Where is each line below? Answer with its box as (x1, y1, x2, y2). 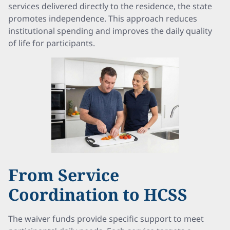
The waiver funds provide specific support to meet (8, 213, 204, 224)
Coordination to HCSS (8, 183, 187, 205)
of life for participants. (8, 37, 95, 49)
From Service (8, 164, 119, 186)
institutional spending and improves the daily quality (8, 25, 212, 36)
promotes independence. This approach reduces (8, 13, 197, 24)
